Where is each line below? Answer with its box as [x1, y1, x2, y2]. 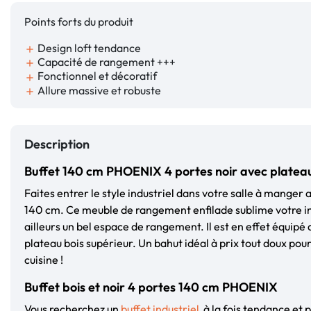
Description [24, 135, 90, 152]
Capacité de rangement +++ [35, 55, 176, 69]
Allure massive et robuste [35, 83, 161, 97]
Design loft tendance [35, 41, 141, 55]
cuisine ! [24, 252, 63, 267]
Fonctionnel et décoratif [35, 69, 157, 83]
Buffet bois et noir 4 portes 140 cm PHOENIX [24, 278, 278, 295]
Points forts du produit [24, 15, 133, 28]
